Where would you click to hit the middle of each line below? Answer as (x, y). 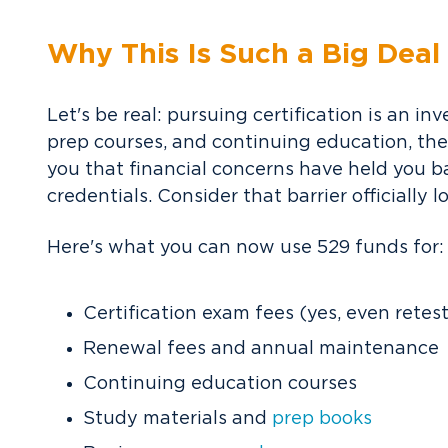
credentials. (102, 196)
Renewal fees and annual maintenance (261, 348)
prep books (322, 418)
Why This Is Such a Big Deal (243, 54)
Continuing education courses (220, 383)
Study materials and (177, 418)
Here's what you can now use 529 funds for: (245, 247)
